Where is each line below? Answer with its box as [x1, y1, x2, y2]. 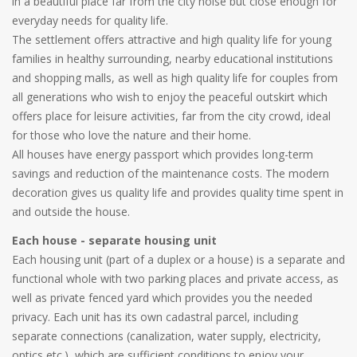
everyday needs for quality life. [12, 13, 168, 29]
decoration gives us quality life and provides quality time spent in [12, 185, 343, 201]
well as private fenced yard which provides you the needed [12, 290, 312, 306]
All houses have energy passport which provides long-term [12, 147, 313, 163]
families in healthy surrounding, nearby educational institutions [12, 51, 333, 67]
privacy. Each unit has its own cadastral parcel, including [12, 309, 298, 325]
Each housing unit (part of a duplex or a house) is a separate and [12, 252, 345, 268]
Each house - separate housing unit [12, 233, 217, 249]
